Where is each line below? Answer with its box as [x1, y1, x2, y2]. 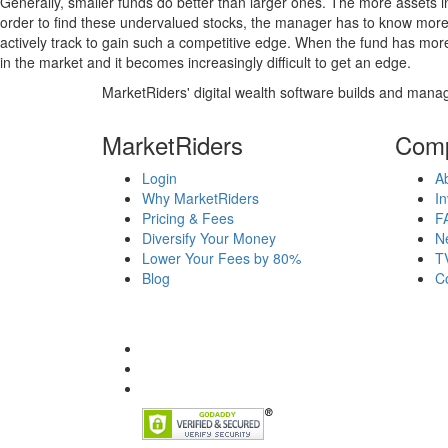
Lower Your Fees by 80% [142, 248, 301, 268]
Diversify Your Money [142, 228, 276, 248]
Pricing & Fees [142, 208, 234, 228]
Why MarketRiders [142, 188, 259, 208]
